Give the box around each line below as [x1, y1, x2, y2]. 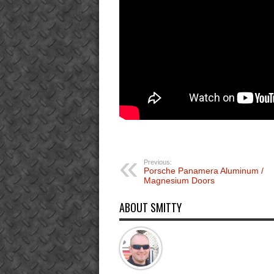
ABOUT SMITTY [119, 199, 182, 215]
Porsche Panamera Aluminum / [143, 165, 264, 176]
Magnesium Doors [143, 175, 215, 185]
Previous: [143, 158, 172, 166]
